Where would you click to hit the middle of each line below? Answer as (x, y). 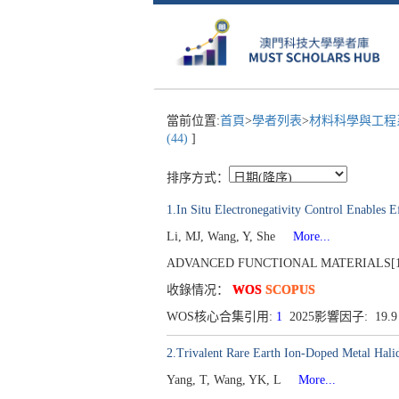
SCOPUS (290, 290)
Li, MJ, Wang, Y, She (223, 236)
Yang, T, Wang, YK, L (225, 380)
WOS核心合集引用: (221, 317)
